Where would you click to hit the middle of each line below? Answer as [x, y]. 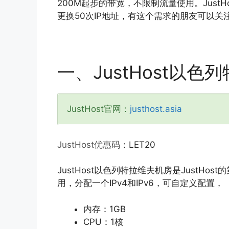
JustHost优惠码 [89, 144]
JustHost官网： [98, 109]
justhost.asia [156, 109]
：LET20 [138, 144]
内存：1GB [105, 209]
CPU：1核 [103, 222]
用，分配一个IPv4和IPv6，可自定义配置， [140, 183]
